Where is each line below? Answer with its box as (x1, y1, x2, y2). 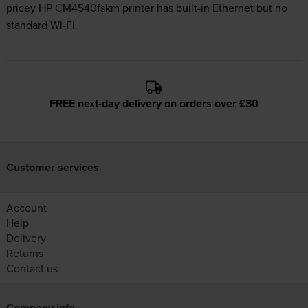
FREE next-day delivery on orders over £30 (49, 96, 258, 112)
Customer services (5, 159, 99, 176)
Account (5, 200, 47, 216)
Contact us (5, 261, 58, 276)
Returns (5, 245, 43, 261)
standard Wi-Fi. (5, 17, 78, 33)
